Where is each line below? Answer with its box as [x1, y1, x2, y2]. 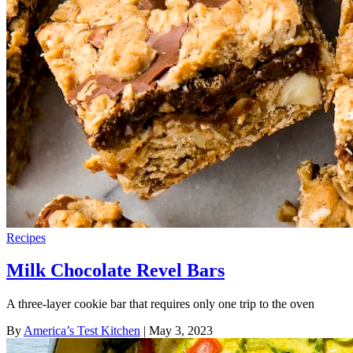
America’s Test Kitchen [24, 324, 140, 338]
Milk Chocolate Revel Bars [6, 260, 225, 281]
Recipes [6, 230, 46, 244]
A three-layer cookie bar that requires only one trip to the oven [6, 297, 314, 311]
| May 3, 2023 [140, 324, 213, 338]
